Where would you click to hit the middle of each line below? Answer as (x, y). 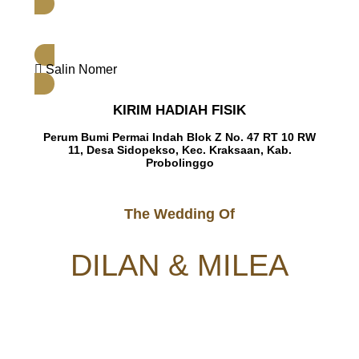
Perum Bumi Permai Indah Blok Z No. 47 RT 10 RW (179, 137)
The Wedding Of (179, 214)
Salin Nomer (81, 70)
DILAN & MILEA (179, 265)
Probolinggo (179, 162)
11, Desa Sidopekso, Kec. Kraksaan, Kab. (179, 149)
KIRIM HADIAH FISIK (179, 111)
